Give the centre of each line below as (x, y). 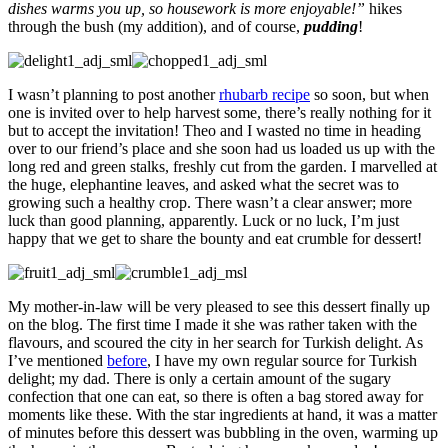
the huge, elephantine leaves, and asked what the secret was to (203, 185)
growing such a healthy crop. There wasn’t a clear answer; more (210, 203)
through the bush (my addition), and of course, (156, 27)
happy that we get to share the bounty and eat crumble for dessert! (215, 239)
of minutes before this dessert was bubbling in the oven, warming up (223, 433)
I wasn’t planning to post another (113, 95)
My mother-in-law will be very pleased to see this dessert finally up (219, 307)
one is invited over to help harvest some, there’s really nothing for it (219, 113)
